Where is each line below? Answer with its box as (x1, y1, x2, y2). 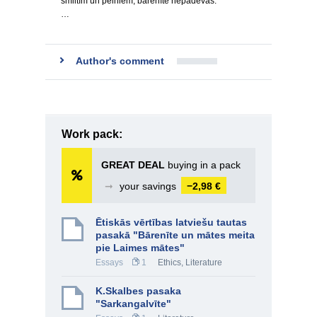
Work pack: (62, 128, 122, 140)
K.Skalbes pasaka (96, 285, 181, 296)
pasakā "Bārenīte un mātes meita (96, 229, 255, 241)
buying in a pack (165, 159, 241, 171)
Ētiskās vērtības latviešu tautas (96, 217, 247, 228)
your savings (117, 180, 179, 192)
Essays (96, 258, 123, 267)
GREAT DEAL (101, 159, 165, 171)
